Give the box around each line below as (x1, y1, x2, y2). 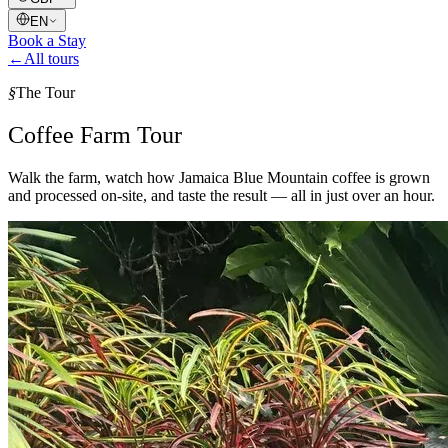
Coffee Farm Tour (8, 121, 182, 148)
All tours (24, 50, 79, 67)
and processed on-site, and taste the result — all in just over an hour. (8, 186, 435, 204)
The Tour (16, 84, 75, 101)
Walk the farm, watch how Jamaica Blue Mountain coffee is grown (8, 168, 430, 186)
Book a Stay (8, 32, 86, 49)
